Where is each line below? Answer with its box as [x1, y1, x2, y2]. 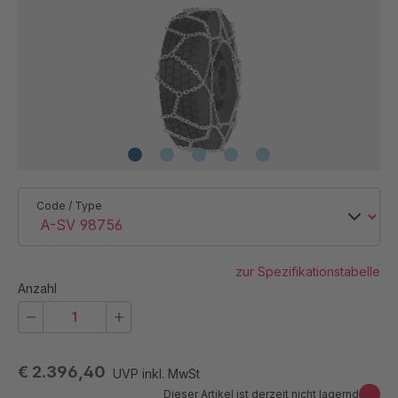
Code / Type [36, 198, 102, 212]
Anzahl [18, 281, 57, 297]
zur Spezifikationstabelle [235, 264, 380, 280]
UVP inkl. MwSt [113, 366, 200, 382]
